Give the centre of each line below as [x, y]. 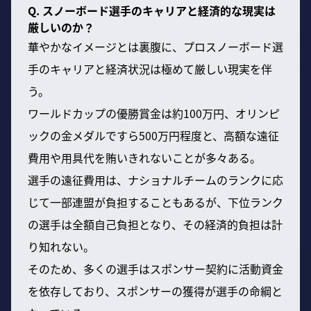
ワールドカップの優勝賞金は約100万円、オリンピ [154, 113]
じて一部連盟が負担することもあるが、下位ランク [155, 202]
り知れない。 [61, 246]
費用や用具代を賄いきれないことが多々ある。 [144, 157]
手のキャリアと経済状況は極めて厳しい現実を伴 [150, 68]
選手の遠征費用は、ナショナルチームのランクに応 [155, 179]
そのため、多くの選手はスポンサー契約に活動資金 [155, 268]
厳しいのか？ [61, 27]
